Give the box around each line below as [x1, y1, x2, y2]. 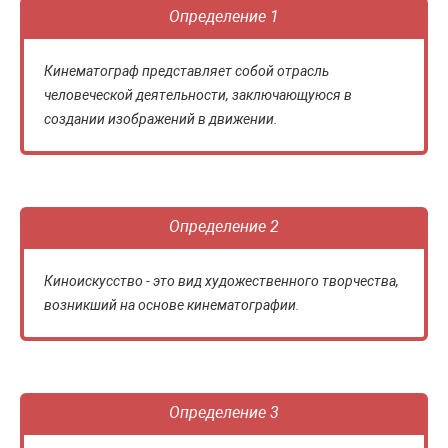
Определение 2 [169, 216, 279, 236]
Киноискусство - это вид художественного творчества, [44, 272, 399, 289]
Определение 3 [169, 402, 279, 422]
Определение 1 [169, 6, 279, 26]
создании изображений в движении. [44, 110, 278, 127]
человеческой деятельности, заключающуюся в [44, 86, 352, 103]
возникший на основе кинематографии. [44, 296, 300, 313]
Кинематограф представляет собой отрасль [44, 62, 329, 79]
